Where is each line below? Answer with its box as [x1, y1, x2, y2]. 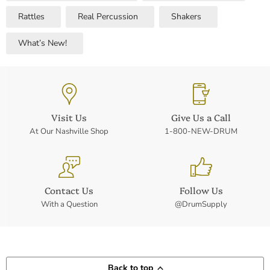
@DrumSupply [175, 199, 227, 210]
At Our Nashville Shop [30, 126, 108, 137]
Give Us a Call [171, 111, 231, 124]
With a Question [40, 199, 98, 210]
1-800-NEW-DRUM [165, 126, 237, 137]
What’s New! [18, 37, 67, 49]
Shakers [171, 11, 201, 22]
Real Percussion [78, 11, 138, 22]
